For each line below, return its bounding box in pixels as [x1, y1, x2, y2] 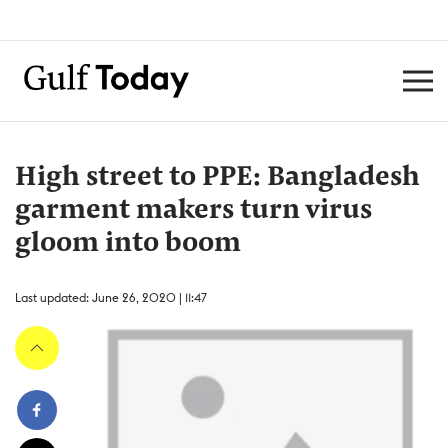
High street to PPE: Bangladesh [15, 164, 420, 192]
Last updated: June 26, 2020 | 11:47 [15, 290, 207, 305]
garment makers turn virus [15, 197, 372, 225]
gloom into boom [15, 230, 241, 258]
